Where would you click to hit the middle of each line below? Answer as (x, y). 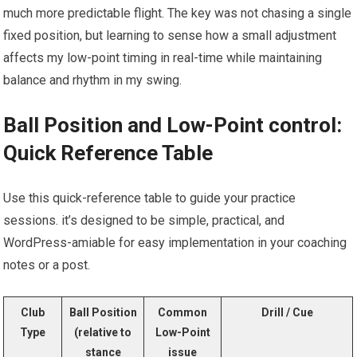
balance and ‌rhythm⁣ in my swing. (93, 80)
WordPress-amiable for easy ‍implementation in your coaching (175, 243)
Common (183, 313)
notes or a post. (47, 265)
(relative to (103, 333)
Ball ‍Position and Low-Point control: (173, 126)
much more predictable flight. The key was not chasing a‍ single (178, 14)
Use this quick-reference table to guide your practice (150, 198)
